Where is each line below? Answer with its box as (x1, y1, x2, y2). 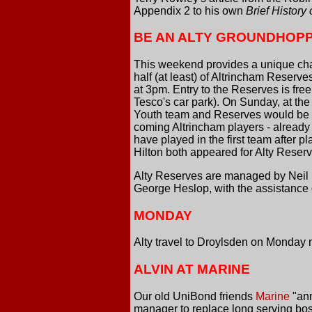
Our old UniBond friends (134, 290, 256, 302)
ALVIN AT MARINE (134, 262, 250, 277)
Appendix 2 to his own (134, 4, 246, 17)
